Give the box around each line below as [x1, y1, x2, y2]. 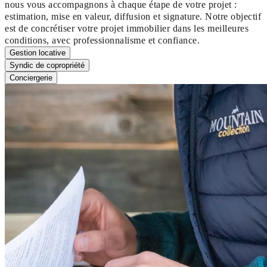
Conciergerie [10, 73, 52, 83]
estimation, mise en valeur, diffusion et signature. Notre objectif [5, 11, 262, 22]
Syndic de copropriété [10, 61, 85, 70]
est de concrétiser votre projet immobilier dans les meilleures [5, 23, 249, 34]
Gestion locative [10, 48, 66, 58]
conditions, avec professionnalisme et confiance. [5, 35, 200, 46]
